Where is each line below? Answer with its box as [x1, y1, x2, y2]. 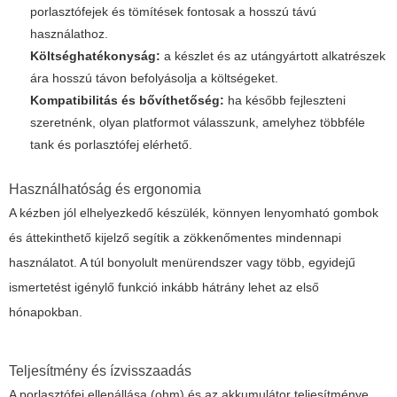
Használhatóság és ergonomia [9, 182, 201, 198]
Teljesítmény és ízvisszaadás [9, 363, 191, 379]
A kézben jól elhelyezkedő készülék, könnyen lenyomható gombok [9, 206, 378, 221]
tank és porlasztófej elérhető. [30, 137, 192, 152]
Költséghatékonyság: [30, 49, 160, 64]
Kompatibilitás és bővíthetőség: [30, 93, 224, 108]
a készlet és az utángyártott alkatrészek [160, 49, 385, 64]
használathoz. [30, 27, 108, 42]
